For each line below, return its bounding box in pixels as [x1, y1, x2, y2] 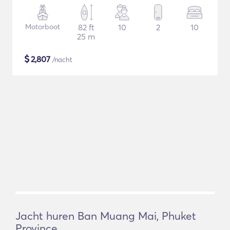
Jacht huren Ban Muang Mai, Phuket [15, 209, 196, 222]
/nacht [50, 55, 72, 64]
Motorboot [25, 22, 61, 31]
